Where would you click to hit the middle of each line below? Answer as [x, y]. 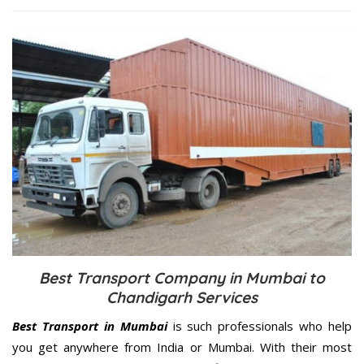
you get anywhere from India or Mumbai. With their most [182, 347]
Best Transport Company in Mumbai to [182, 278]
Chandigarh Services [182, 298]
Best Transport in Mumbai [90, 326]
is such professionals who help [259, 326]
